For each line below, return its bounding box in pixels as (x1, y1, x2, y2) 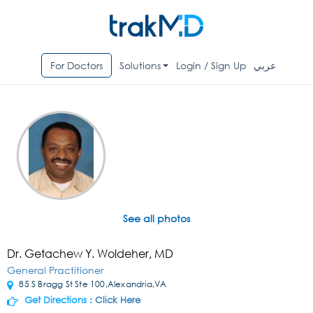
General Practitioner (7, 263, 103, 277)
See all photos (123, 212, 190, 226)
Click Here (95, 294, 140, 307)
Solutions (119, 59, 161, 73)
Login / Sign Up (176, 59, 247, 73)
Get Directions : (22, 294, 95, 307)
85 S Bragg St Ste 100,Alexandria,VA (17, 278, 167, 291)
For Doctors (50, 59, 103, 73)
